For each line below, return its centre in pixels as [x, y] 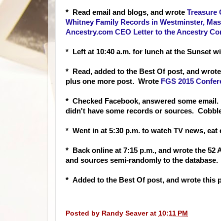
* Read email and [95, 12]
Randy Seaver [125, 213]
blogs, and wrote [156, 12]
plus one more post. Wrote [113, 81]
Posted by [84, 213]
